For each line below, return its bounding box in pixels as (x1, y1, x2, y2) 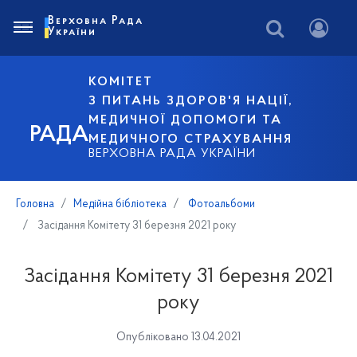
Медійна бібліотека (73, 198, 167, 210)
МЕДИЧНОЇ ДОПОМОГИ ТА (88, 114, 283, 127)
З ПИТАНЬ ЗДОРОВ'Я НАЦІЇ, (88, 95, 294, 108)
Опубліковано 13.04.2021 (116, 331, 241, 343)
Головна (16, 198, 54, 210)
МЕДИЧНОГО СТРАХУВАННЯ (88, 133, 293, 146)
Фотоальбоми (186, 198, 255, 210)
